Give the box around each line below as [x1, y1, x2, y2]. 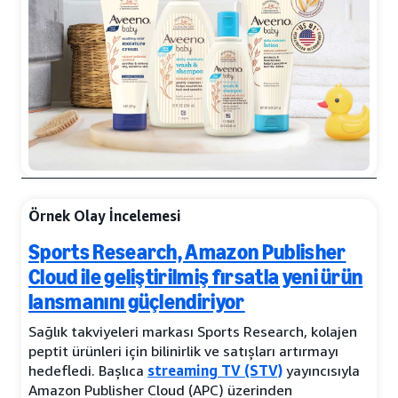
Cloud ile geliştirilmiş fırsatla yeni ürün [28, 264, 363, 291]
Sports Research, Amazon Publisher [28, 239, 346, 266]
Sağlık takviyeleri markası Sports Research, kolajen [28, 322, 357, 341]
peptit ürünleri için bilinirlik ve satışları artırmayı [28, 342, 338, 361]
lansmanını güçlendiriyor [28, 289, 245, 315]
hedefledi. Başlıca [28, 362, 147, 380]
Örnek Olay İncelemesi [28, 207, 181, 226]
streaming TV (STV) [147, 362, 283, 380]
